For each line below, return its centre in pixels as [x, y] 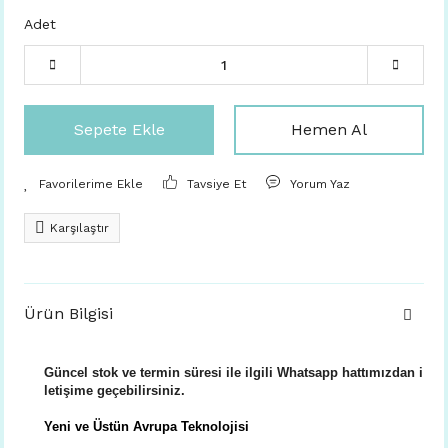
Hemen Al [329, 129]
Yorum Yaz [320, 184]
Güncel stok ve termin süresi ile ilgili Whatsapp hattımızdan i [233, 372]
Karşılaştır [79, 228]
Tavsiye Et [217, 184]
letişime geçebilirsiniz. [114, 390]
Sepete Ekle [119, 129]
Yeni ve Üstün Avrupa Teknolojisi [146, 427]
